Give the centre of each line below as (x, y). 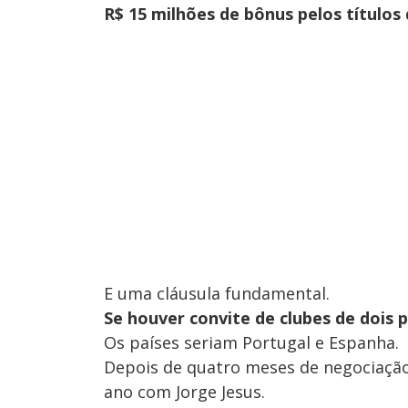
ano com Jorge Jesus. (184, 392)
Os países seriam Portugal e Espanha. (251, 343)
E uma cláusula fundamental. (217, 294)
